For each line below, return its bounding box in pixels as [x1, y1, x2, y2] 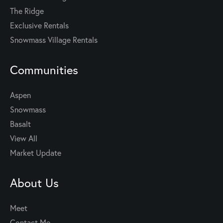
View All [10, 133, 37, 144]
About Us [10, 175, 59, 191]
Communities [10, 62, 78, 78]
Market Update [10, 147, 61, 158]
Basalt [10, 118, 31, 129]
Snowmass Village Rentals [10, 34, 98, 45]
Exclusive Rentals [10, 20, 69, 31]
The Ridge [10, 5, 44, 16]
